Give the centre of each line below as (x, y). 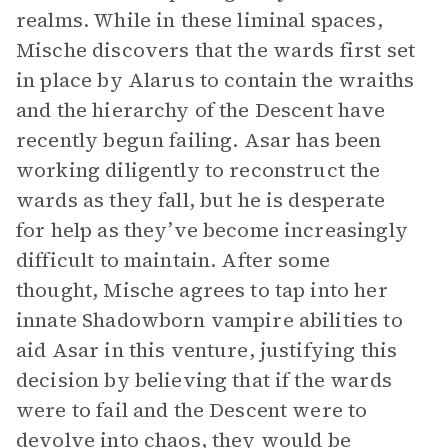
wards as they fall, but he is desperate (200, 200)
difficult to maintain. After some (173, 260)
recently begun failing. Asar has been (199, 140)
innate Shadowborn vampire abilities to (209, 320)
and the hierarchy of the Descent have (201, 110)
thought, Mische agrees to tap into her (202, 290)
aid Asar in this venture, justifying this (207, 350)
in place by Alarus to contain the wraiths (215, 80)
